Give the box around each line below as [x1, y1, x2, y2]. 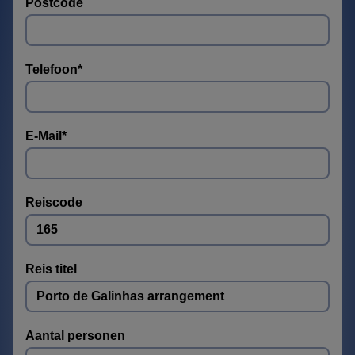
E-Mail [25, 128, 62, 143]
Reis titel [25, 261, 77, 276]
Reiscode [25, 195, 82, 209]
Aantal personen [25, 328, 125, 342]
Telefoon [25, 62, 78, 76]
